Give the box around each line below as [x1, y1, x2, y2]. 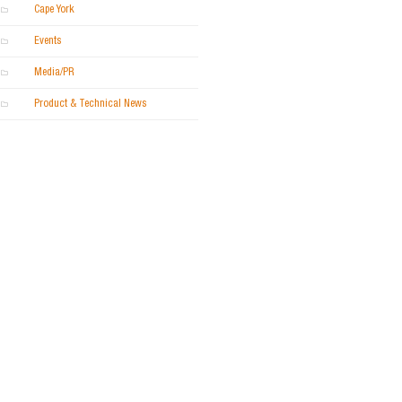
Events [34, 36, 61, 47]
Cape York [34, 4, 74, 15]
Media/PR [34, 67, 74, 78]
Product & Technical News [34, 99, 146, 109]
